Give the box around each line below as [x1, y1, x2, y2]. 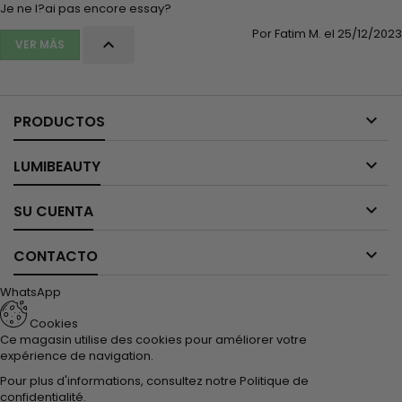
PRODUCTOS [13, 111, 105, 132]
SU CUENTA [13, 201, 93, 222]
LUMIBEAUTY [13, 156, 100, 177]
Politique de [240, 372, 309, 389]
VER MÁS [15, 37, 65, 52]
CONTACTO [13, 246, 98, 267]
